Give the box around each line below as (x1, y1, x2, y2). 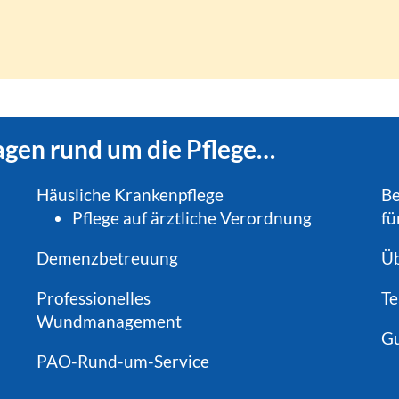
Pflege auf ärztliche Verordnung (72, 208, 313, 229)
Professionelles (37, 288, 151, 309)
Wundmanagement (37, 311, 183, 332)
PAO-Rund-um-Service (37, 351, 210, 372)
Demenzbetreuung (37, 248, 179, 269)
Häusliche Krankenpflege (37, 184, 224, 206)
